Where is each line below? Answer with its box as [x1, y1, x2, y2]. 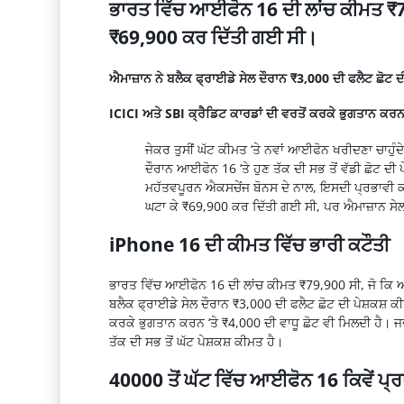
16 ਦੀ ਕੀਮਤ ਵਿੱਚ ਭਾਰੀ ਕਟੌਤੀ [178, 232, 390, 258]
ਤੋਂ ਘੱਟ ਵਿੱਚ [167, 367, 250, 393]
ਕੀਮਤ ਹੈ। [230, 332, 283, 350]
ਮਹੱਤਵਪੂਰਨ [144, 178, 206, 196]
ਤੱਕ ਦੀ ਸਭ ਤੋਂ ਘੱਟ [108, 332, 197, 350]
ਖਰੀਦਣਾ [332, 140, 372, 158]
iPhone [108, 232, 174, 258]
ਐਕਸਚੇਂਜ [205, 178, 250, 196]
